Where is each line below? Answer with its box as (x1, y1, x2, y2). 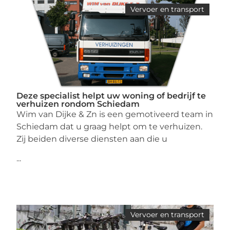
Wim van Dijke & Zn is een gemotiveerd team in (16, 109, 214, 119)
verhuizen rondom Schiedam (16, 99, 140, 109)
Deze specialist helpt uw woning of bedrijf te (16, 90, 206, 101)
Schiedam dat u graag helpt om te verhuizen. (16, 121, 203, 131)
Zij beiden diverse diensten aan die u (16, 133, 168, 144)
